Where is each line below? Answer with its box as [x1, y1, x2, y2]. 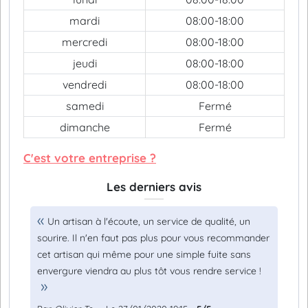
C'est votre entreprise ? [23, 151, 156, 165]
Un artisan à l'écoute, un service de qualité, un [47, 215, 250, 228]
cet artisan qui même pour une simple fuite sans [37, 248, 251, 261]
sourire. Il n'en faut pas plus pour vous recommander [37, 232, 269, 244]
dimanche [59, 120, 110, 134]
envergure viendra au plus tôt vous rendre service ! [37, 265, 261, 277]
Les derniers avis [107, 179, 201, 194]
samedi [65, 99, 104, 113]
